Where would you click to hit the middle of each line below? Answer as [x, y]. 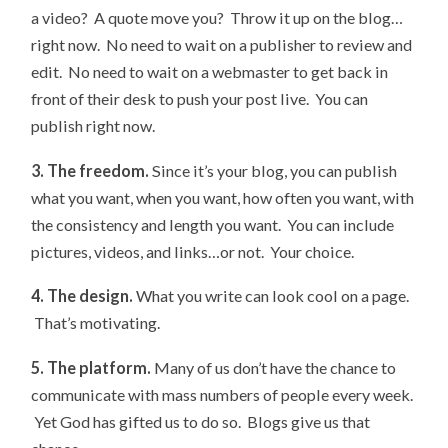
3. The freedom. [90, 170]
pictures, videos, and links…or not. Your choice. [193, 251]
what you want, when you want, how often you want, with [223, 197]
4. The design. [82, 296]
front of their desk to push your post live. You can [200, 98]
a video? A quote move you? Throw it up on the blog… [217, 17]
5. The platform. [91, 368]
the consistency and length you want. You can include [213, 224]
